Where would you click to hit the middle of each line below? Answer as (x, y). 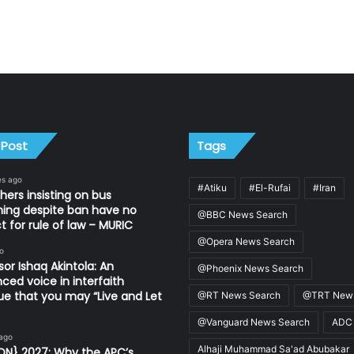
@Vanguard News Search (254, 322)
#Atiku (212, 188)
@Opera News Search (246, 242)
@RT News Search (239, 296)
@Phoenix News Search (250, 269)
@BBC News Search (243, 215)
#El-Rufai (270, 188)
